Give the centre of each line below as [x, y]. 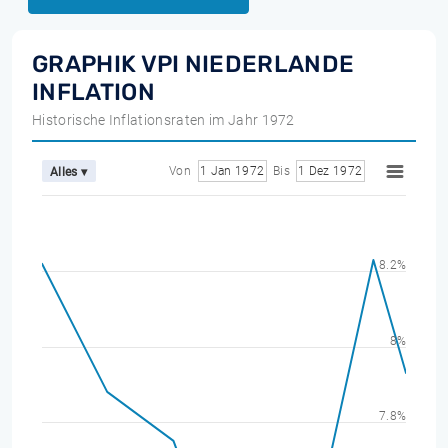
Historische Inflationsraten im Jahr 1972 [163, 120]
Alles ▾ [69, 171]
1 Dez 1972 [330, 171]
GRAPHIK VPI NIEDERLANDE [193, 64]
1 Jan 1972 [232, 171]
